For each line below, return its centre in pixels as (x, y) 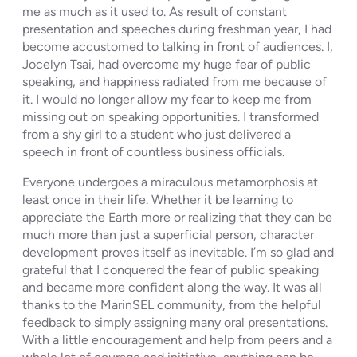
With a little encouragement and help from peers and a (177, 339)
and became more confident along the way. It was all (172, 287)
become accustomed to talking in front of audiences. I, (178, 46)
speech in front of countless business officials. (153, 151)
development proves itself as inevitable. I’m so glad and (178, 252)
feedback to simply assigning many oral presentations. (175, 322)
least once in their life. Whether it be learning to (158, 199)
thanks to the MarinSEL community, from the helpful (172, 304)
